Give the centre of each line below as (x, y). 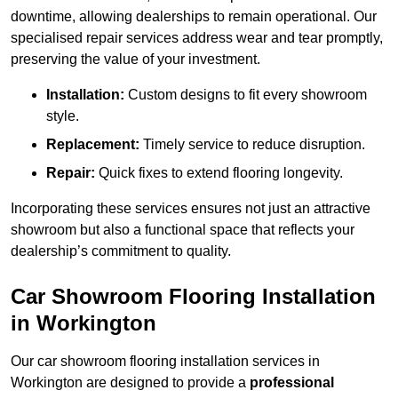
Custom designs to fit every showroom (246, 95)
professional (292, 383)
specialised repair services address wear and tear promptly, (197, 38)
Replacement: (93, 145)
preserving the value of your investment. (135, 60)
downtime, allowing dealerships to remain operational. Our (194, 17)
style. (63, 116)
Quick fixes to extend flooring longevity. (219, 173)
